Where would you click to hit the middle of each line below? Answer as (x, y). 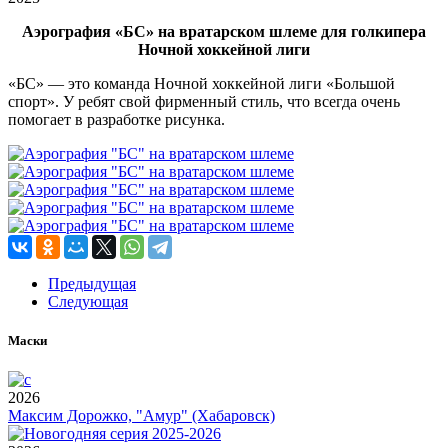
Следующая (88, 301)
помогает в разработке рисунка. (116, 119)
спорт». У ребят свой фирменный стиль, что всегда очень (204, 101)
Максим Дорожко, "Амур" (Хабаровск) (141, 416)
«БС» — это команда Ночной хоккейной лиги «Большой (201, 83)
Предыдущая (92, 283)
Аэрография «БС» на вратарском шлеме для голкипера (224, 31)
